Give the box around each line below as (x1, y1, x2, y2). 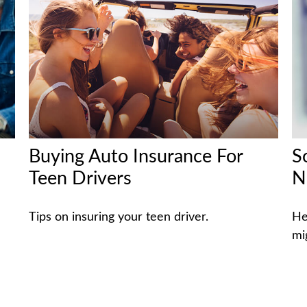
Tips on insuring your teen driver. (29, 210, 209, 223)
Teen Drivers (29, 169, 132, 188)
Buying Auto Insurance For (29, 147, 243, 166)
